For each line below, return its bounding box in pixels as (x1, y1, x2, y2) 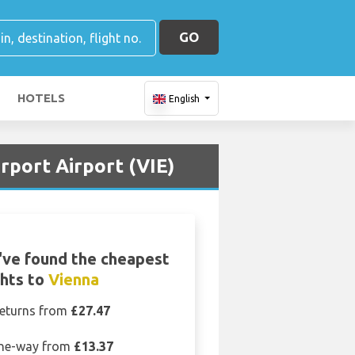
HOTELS (17, 91, 65, 105)
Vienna (48, 270, 99, 288)
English (168, 94, 200, 104)
